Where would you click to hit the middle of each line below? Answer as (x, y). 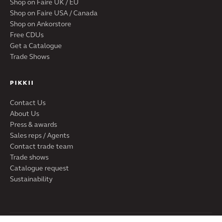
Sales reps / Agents (40, 135)
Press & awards (33, 124)
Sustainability (31, 179)
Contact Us (28, 103)
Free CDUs (27, 35)
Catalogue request (39, 168)
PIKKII (22, 83)
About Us (25, 113)
